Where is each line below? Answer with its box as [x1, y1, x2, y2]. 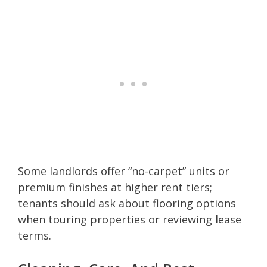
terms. [18, 228, 51, 243]
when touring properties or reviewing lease [18, 212, 241, 226]
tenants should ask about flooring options [18, 195, 236, 210]
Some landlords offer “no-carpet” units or [18, 163, 229, 178]
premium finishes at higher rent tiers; [18, 179, 212, 194]
